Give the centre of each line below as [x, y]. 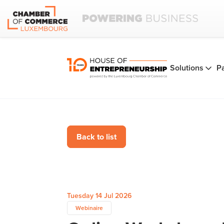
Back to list [96, 137]
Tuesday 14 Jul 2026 [99, 196]
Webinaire [89, 208]
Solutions [187, 68]
